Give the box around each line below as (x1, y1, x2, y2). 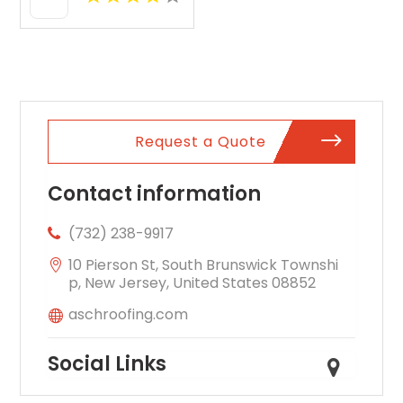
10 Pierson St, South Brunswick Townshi (68, 254, 339, 275)
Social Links (48, 349, 167, 378)
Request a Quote (135, 130, 266, 152)
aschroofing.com (68, 303, 189, 325)
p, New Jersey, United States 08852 (68, 272, 317, 293)
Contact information (48, 179, 262, 208)
